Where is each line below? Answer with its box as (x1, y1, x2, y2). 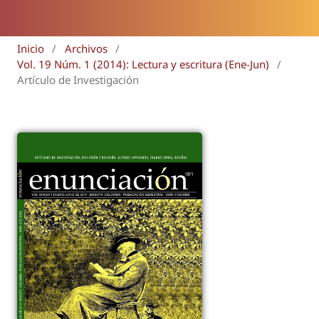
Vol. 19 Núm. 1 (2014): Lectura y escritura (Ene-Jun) (17, 56, 269, 71)
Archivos (64, 41, 108, 56)
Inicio (17, 41, 44, 56)
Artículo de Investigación (17, 72, 139, 87)
